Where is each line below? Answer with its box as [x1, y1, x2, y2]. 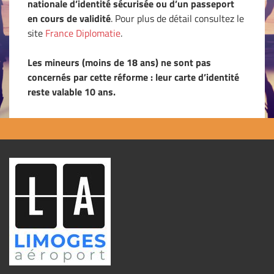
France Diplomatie [45, 26, 120, 40]
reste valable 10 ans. [28, 84, 116, 99]
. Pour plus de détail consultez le [111, 11, 244, 26]
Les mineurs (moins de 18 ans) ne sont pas [28, 55, 211, 70]
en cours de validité [28, 11, 111, 26]
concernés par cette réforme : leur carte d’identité [28, 70, 239, 84]
